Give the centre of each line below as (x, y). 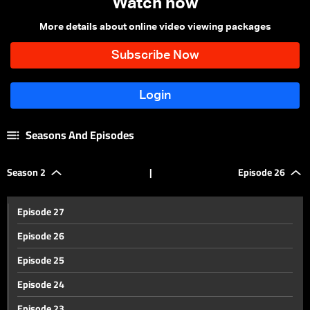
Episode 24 (41, 284)
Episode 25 (41, 260)
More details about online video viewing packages (155, 27)
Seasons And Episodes (80, 135)
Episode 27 (41, 212)
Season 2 (26, 172)
